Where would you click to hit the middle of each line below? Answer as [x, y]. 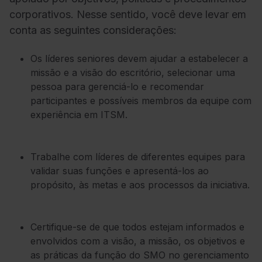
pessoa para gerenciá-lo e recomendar [117, 86]
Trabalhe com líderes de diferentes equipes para [138, 156]
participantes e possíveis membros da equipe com [141, 100]
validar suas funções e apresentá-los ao [120, 170]
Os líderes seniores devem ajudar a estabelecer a [139, 58]
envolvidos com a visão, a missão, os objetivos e [138, 241]
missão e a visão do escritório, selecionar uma [133, 72]
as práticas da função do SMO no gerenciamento [140, 255]
